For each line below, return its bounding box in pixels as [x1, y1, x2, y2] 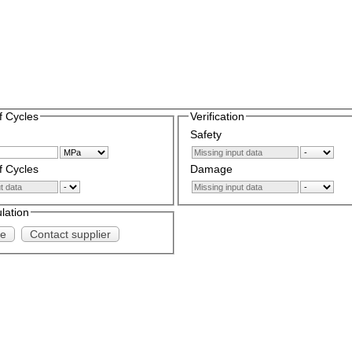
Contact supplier [29, 227, 111, 240]
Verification [189, 110, 244, 123]
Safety [189, 127, 222, 141]
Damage [189, 162, 233, 175]
